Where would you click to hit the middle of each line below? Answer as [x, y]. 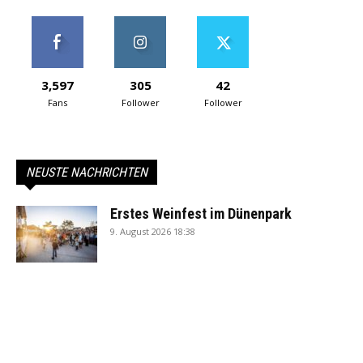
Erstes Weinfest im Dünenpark [201, 214]
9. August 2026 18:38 [153, 232]
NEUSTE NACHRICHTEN [87, 173]
